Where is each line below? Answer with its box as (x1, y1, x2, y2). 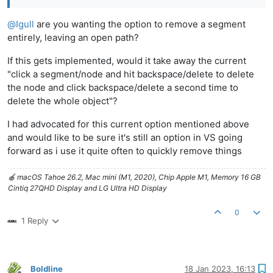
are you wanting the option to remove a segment (34, 18, 246, 30)
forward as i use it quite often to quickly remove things (7, 145, 242, 157)
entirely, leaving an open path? (7, 32, 139, 44)
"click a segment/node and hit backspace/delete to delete (7, 68, 254, 80)
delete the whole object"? (7, 95, 118, 107)
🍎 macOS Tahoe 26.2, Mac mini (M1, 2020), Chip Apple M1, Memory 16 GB (8, 172, 261, 182)
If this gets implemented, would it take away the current (7, 55, 246, 67)
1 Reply (21, 216, 48, 226)
